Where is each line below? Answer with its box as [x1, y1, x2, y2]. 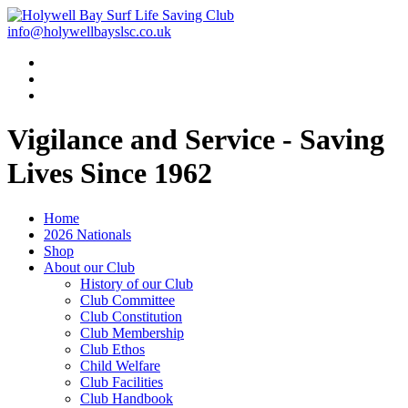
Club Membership [80, 324, 184, 341]
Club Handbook [80, 390, 173, 406]
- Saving [275, 123, 384, 157]
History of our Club [80, 275, 193, 291]
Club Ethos [80, 341, 145, 357]
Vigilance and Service [7, 123, 275, 157]
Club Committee [80, 291, 175, 308]
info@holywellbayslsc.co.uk [7, 24, 171, 39]
